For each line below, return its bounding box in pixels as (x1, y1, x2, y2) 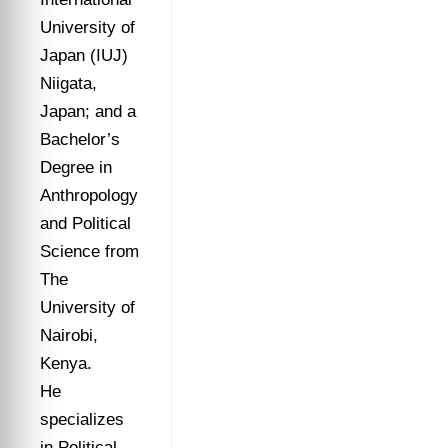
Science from (40, 242, 139, 261)
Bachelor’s (40, 130, 120, 149)
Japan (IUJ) (40, 46, 128, 65)
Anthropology (40, 186, 138, 205)
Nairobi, (40, 326, 98, 345)
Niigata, (40, 74, 97, 93)
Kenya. (40, 354, 92, 373)
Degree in (40, 158, 112, 177)
